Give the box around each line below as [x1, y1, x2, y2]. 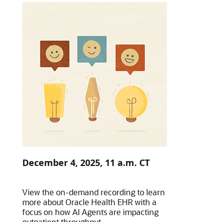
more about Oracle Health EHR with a [22, 197, 157, 207]
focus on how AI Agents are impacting [22, 207, 159, 217]
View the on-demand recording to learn [22, 187, 166, 197]
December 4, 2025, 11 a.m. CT [22, 157, 150, 168]
